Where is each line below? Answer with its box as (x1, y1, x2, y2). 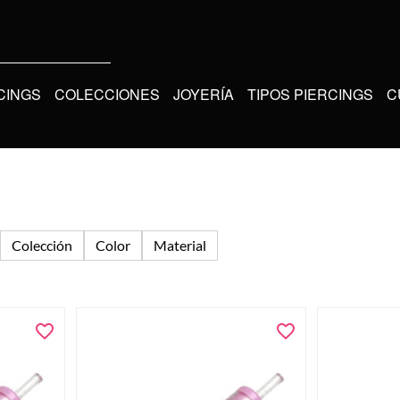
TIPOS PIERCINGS (247, 83, 373, 104)
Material (154, 236, 206, 254)
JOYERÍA (173, 83, 234, 104)
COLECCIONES (54, 83, 160, 104)
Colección (12, 236, 72, 254)
